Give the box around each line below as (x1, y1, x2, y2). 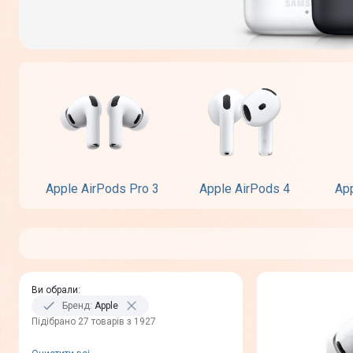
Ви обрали (32, 284, 78, 296)
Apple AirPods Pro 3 (46, 181, 159, 197)
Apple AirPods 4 (199, 181, 290, 197)
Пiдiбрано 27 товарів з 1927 (32, 316, 156, 328)
